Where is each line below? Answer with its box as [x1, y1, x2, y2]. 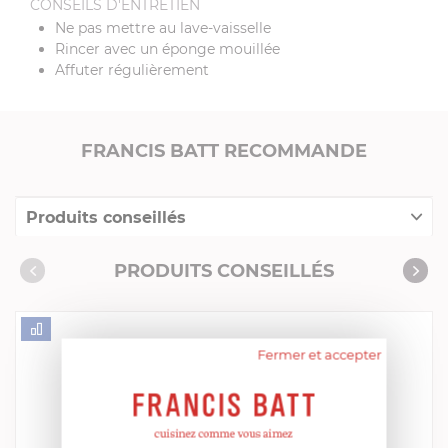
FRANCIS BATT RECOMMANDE [81, 140, 367, 163]
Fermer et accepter [257, 346, 382, 362]
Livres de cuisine [26, 285, 158, 305]
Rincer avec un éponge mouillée [55, 40, 280, 59]
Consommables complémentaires [26, 252, 300, 272]
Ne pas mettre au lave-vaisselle [55, 19, 271, 38]
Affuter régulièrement [55, 61, 209, 80]
